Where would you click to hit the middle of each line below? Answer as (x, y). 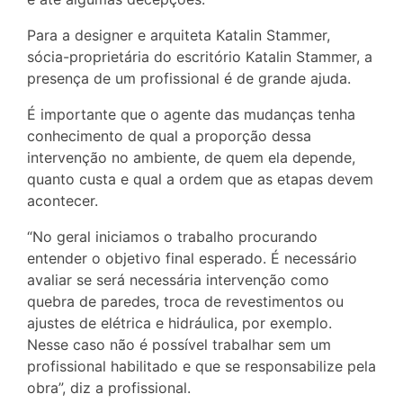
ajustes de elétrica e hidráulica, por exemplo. (179, 323)
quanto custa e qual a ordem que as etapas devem (200, 179)
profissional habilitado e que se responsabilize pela (201, 366)
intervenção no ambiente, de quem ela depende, (191, 157)
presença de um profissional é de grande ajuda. (189, 78)
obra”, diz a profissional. (109, 388)
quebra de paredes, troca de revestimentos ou (185, 301)
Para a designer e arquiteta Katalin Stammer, (179, 35)
